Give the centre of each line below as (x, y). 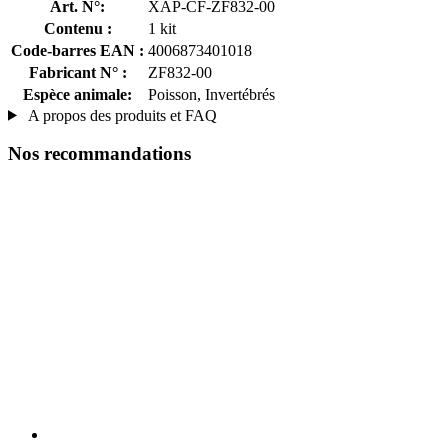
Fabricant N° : (77, 72)
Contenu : (77, 28)
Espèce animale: (77, 94)
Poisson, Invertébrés (211, 94)
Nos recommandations (99, 154)
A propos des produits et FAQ (120, 115)
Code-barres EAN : (77, 50)
